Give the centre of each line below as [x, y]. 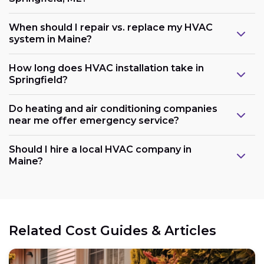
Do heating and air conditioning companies [113, 108]
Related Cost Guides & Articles [113, 230]
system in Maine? [50, 39]
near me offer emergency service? [94, 120]
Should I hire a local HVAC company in [100, 149]
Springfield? [38, 80]
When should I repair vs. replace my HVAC [111, 27]
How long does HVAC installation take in [106, 68]
